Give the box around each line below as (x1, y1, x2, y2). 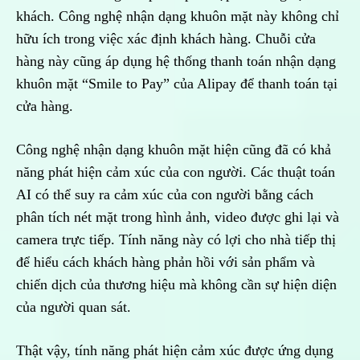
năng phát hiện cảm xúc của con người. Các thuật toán (16, 164, 335, 181)
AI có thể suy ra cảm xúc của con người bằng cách (16, 186, 313, 203)
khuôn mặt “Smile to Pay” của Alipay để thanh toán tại (16, 76, 337, 92)
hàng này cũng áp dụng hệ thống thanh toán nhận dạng (16, 53, 336, 70)
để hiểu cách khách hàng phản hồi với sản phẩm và (16, 254, 315, 271)
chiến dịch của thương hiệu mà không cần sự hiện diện (16, 276, 337, 293)
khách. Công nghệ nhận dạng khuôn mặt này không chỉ (16, 8, 339, 25)
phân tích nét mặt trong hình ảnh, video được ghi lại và (16, 209, 339, 226)
